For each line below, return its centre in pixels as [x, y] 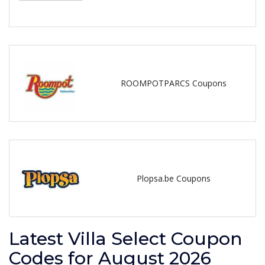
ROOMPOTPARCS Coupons [173, 83]
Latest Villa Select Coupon [126, 238]
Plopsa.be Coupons [173, 179]
